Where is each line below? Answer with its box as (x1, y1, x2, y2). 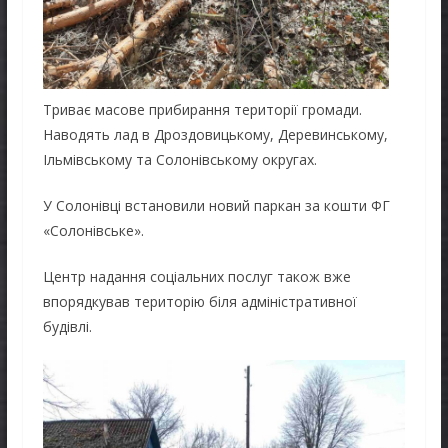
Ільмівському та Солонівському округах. (42, 149, 317, 169)
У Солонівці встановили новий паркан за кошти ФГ (42, 195, 390, 215)
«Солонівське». (42, 220, 144, 240)
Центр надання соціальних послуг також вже (42, 266, 351, 286)
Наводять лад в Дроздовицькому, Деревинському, (42, 124, 388, 144)
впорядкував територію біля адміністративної (42, 291, 357, 311)
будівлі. (42, 316, 92, 336)
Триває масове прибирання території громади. (42, 99, 362, 119)
